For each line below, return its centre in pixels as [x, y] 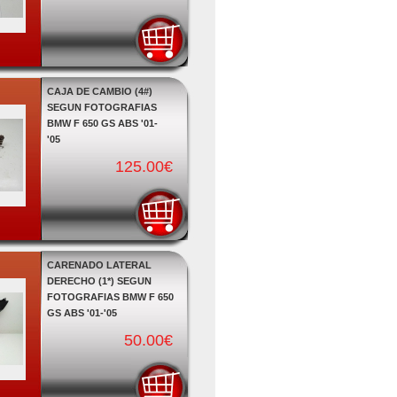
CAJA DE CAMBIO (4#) [99, 91]
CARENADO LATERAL [99, 265]
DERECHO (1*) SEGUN [99, 281]
